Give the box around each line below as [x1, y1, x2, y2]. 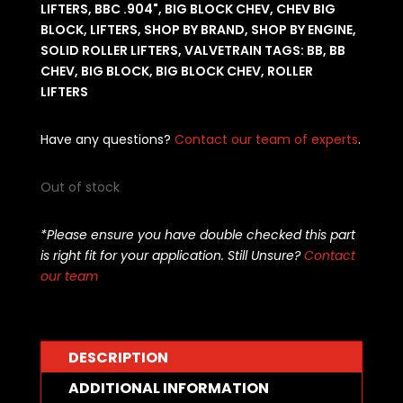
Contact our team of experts [174, 130, 358, 149]
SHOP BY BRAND [143, 21, 245, 40]
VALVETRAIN [184, 41, 262, 60]
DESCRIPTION [67, 347, 168, 369]
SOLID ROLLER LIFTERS [40, 41, 178, 60]
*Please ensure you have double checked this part [40, 226, 355, 245]
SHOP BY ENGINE [250, 21, 353, 40]
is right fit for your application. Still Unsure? [40, 246, 304, 265]
